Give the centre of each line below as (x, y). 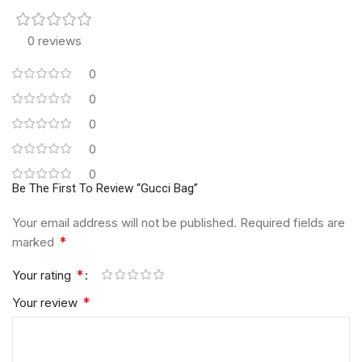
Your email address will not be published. (124, 222)
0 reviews (54, 40)
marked (35, 242)
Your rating (43, 275)
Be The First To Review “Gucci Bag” (105, 188)
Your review (46, 302)
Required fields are (293, 222)
